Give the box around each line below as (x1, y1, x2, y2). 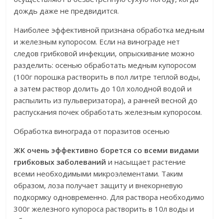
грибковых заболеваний (14, 157, 107, 167)
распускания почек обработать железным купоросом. (14, 107, 202, 117)
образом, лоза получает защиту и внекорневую (14, 180, 183, 191)
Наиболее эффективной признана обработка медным (14, 25, 205, 35)
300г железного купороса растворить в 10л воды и (14, 204, 195, 214)
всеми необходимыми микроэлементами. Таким (14, 169, 183, 179)
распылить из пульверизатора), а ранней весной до (14, 95, 198, 106)
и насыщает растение (106, 157, 186, 167)
